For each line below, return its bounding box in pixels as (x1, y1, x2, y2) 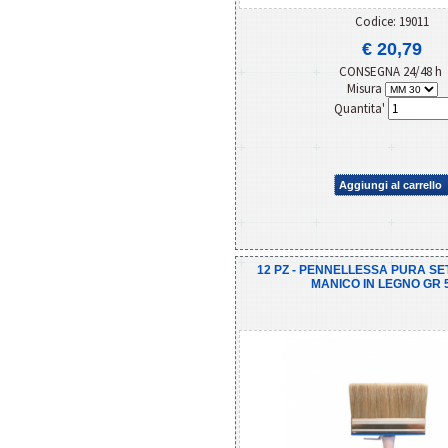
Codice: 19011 (355, 12, 429, 30)
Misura (346, 79, 385, 97)
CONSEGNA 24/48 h (339, 62, 445, 80)
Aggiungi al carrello (339, 178, 442, 191)
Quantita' (333, 99, 388, 117)
